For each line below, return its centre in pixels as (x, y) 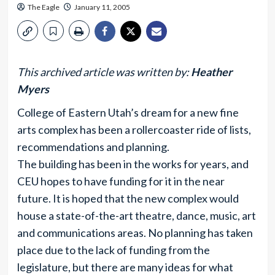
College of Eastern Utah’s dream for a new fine (128, 112)
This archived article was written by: (104, 72)
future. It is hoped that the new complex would (128, 198)
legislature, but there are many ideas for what (125, 267)
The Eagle (43, 7)
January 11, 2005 (102, 7)
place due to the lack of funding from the (113, 250)
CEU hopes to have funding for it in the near (121, 181)
